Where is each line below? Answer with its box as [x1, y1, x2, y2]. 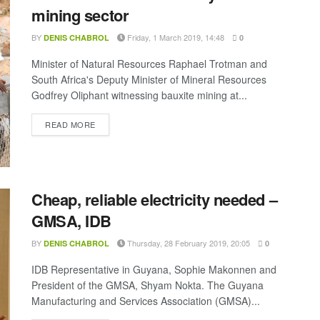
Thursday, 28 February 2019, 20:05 [125, 236, 250, 249]
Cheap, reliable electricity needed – [31, 187, 278, 211]
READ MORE [45, 119, 96, 131]
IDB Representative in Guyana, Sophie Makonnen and [31, 261, 276, 276]
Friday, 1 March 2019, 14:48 [125, 31, 224, 44]
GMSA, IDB [31, 209, 112, 232]
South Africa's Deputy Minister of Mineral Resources [31, 72, 266, 87]
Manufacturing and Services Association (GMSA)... [31, 293, 260, 308]
